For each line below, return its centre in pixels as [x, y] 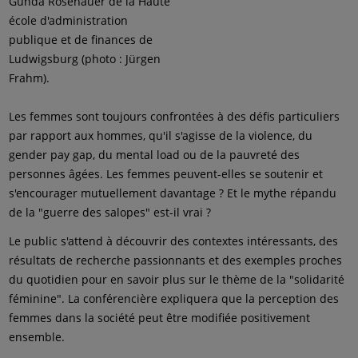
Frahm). [30, 78]
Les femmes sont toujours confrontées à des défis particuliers [175, 116]
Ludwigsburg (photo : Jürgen [85, 59]
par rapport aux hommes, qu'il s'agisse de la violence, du [161, 135]
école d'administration [69, 20]
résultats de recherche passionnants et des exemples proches [176, 260]
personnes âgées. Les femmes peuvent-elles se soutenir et [166, 174]
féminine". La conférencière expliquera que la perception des [174, 298]
